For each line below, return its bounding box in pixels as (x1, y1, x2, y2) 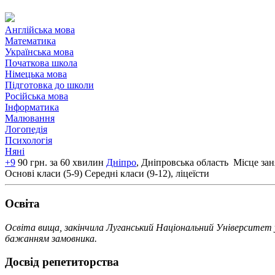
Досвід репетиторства (5, 255, 119, 269)
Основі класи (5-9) (5, 168, 82, 179)
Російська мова (5, 91, 68, 102)
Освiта (5, 196, 40, 210)
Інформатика (5, 102, 59, 113)
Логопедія (5, 124, 47, 135)
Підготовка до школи (5, 80, 94, 91)
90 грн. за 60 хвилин (18, 157, 106, 168)
